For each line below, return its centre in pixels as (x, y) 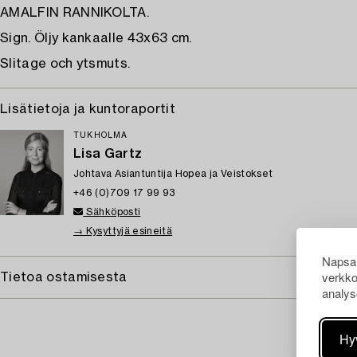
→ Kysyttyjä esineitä (123, 231)
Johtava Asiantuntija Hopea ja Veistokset (173, 174)
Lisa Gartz (108, 154)
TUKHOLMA (101, 135)
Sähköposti (112, 212)
